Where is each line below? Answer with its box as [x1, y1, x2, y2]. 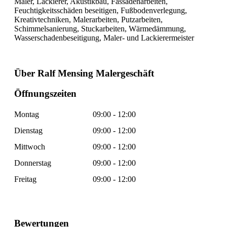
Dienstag [14, 126, 43, 135]
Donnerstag [14, 159, 51, 168]
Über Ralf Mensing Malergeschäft [14, 67, 154, 79]
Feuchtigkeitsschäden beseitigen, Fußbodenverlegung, [14, 6, 187, 15]
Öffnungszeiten [14, 88, 77, 99]
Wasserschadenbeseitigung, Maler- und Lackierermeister [14, 33, 194, 42]
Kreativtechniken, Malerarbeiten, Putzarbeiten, [14, 15, 163, 24]
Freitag [14, 175, 36, 184]
